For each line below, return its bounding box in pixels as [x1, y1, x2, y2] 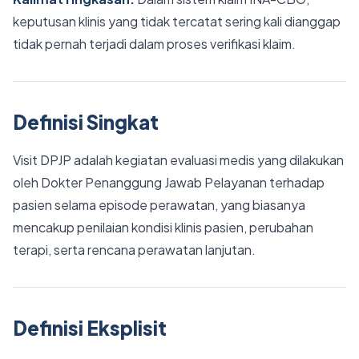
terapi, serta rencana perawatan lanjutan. [13, 241, 256, 258]
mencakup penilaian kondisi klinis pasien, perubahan [13, 219, 313, 236]
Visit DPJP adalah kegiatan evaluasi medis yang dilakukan [13, 151, 344, 168]
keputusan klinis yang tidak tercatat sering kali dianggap [13, 13, 341, 30]
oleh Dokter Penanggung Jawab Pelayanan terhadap [13, 174, 325, 191]
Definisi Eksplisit [13, 316, 167, 340]
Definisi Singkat [13, 110, 159, 134]
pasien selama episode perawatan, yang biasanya [13, 196, 305, 213]
